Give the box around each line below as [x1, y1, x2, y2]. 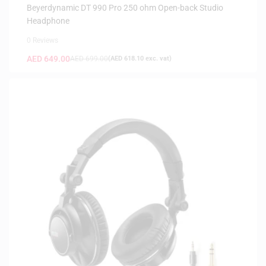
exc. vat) [144, 54, 172, 62]
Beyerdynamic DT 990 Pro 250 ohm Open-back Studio [27, 2, 223, 12]
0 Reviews [27, 36, 58, 45]
